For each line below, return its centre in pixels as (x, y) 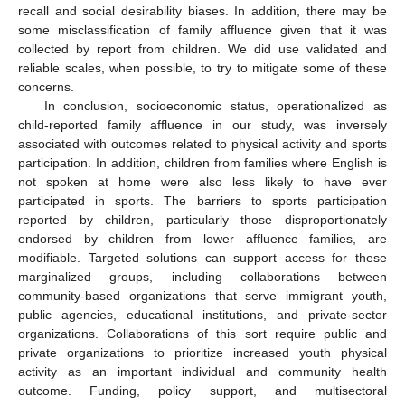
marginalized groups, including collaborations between (202, 277)
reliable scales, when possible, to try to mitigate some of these (202, 68)
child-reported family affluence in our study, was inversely (202, 125)
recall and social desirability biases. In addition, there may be (202, 11)
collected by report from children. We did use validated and (202, 49)
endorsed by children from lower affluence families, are (202, 239)
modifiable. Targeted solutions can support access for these (202, 258)
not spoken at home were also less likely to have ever (202, 182)
